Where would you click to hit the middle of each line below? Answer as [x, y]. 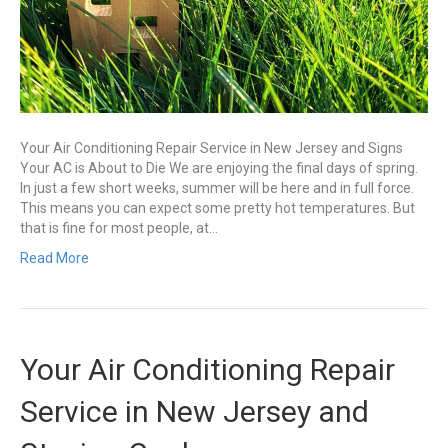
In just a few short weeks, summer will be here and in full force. [217, 187]
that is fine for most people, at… [119, 227]
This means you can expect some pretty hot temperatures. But [217, 207]
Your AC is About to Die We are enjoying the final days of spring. [219, 167]
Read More [54, 257]
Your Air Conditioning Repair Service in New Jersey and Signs [211, 147]
